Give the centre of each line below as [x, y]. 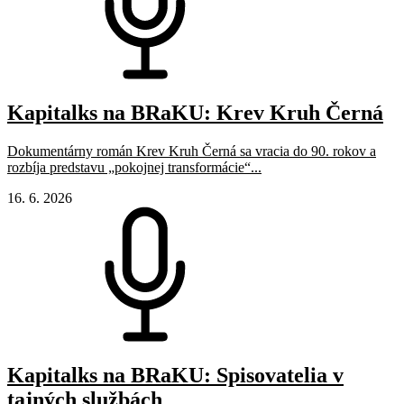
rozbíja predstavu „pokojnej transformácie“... [134, 168]
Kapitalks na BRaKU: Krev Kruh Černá [195, 113]
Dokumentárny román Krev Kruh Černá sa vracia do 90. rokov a [192, 151]
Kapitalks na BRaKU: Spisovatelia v [175, 376]
